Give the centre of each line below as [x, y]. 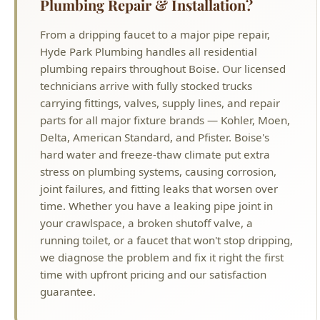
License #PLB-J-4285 [67, 282]
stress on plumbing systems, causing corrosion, [158, 42]
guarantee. [68, 162]
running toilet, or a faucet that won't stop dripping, [166, 110]
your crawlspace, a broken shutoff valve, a [146, 93]
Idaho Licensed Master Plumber [209, 282]
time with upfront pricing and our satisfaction [153, 145]
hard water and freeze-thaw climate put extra [155, 25]
